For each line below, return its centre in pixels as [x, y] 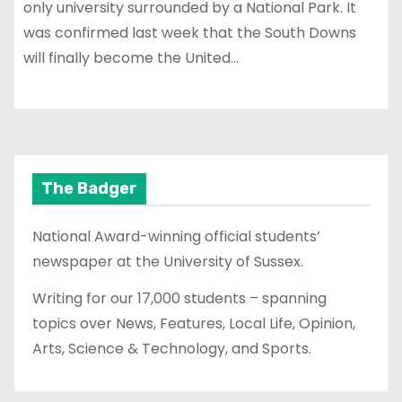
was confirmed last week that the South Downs [190, 33]
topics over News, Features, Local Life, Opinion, [194, 323]
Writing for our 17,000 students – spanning [179, 298]
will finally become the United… [131, 58]
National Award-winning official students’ [176, 237]
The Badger [89, 189]
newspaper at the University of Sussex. [168, 262]
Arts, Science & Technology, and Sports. [172, 348]
